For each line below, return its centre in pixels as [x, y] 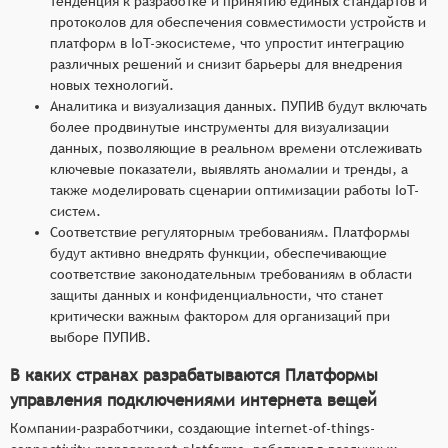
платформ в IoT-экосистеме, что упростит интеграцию [227, 42]
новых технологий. [112, 84]
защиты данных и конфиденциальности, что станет [216, 294]
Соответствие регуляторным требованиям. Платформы [230, 231]
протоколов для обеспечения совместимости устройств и [238, 21]
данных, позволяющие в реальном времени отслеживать [236, 147]
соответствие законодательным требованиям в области [231, 273]
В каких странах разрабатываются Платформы [194, 374]
